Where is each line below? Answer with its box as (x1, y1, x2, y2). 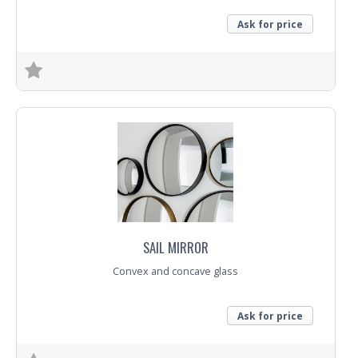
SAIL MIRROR (142, 237, 209, 257)
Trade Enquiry (17, 93, 97, 109)
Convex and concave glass (113, 265, 239, 278)
